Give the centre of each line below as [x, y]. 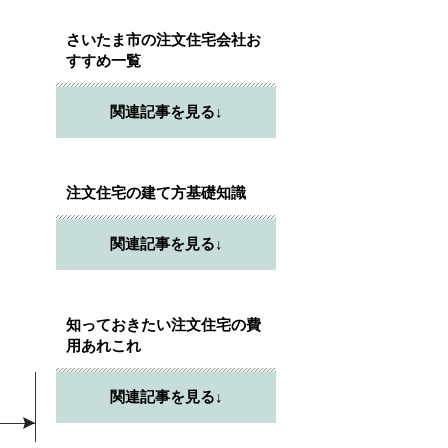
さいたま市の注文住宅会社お [163, 39]
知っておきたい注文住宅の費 [163, 324]
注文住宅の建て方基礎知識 [156, 192]
